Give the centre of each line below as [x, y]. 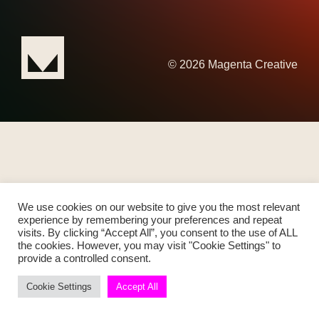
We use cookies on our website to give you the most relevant [159, 207]
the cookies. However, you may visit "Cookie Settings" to [149, 246]
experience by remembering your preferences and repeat [150, 220]
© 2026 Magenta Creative [233, 64]
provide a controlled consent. [84, 258]
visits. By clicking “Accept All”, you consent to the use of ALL [157, 233]
